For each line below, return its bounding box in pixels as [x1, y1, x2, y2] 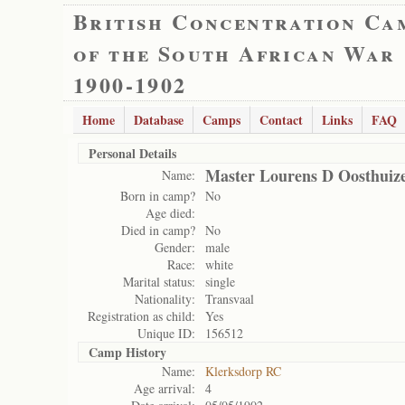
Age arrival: [134, 380, 195, 397]
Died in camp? [121, 221, 195, 239]
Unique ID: [137, 325, 195, 342]
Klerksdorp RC [205, 363, 281, 380]
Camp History [89, 343, 166, 362]
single [205, 273, 235, 290]
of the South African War [73, 37, 396, 69]
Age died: [146, 204, 195, 221]
